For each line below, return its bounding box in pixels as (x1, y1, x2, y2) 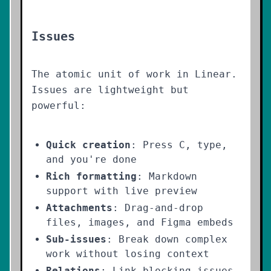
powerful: (31, 100, 86, 111)
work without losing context (46, 248, 209, 260)
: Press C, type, (131, 139, 227, 151)
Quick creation (46, 139, 131, 151)
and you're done (46, 154, 137, 165)
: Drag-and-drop (113, 202, 203, 214)
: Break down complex (106, 233, 227, 245)
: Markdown (137, 171, 197, 182)
